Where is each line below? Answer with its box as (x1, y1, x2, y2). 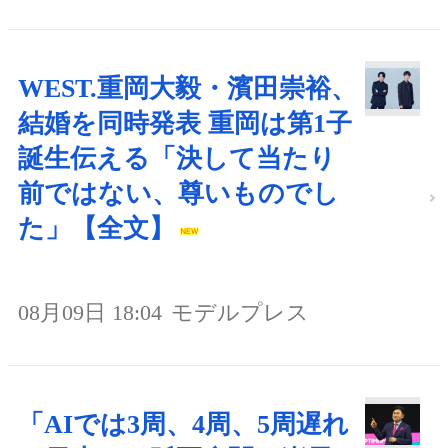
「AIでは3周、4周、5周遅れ (18, 409, 349, 439)
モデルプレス (171, 299, 309, 325)
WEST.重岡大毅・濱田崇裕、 (18, 73, 357, 103)
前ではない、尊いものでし (18, 178, 339, 208)
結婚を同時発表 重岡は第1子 (18, 108, 352, 138)
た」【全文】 (18, 213, 175, 243)
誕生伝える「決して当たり (18, 143, 336, 173)
